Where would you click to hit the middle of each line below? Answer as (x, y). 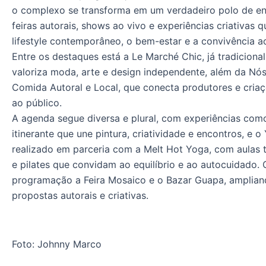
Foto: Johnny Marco (57, 244)
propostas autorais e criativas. (80, 196)
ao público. (37, 103)
